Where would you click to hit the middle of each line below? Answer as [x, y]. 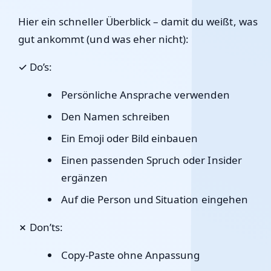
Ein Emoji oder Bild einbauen [129, 138]
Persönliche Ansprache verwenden [145, 95]
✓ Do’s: [35, 67]
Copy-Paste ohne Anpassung [130, 255]
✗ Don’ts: [41, 227]
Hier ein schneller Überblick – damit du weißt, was [138, 21]
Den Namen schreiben [116, 116]
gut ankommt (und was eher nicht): [104, 39]
